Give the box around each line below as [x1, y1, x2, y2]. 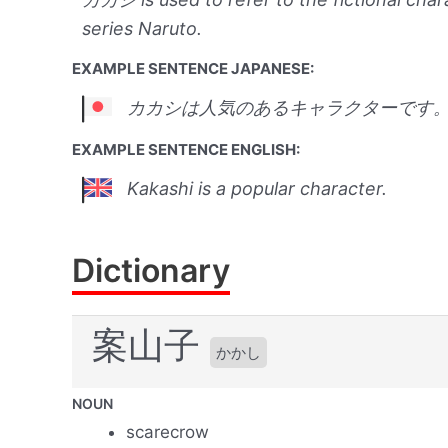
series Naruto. [82, 17, 202, 39]
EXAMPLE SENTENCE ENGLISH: [72, 139, 300, 159]
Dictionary [72, 250, 230, 290]
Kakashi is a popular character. [127, 177, 387, 199]
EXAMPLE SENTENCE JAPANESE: [72, 58, 314, 78]
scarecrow [126, 421, 209, 442]
